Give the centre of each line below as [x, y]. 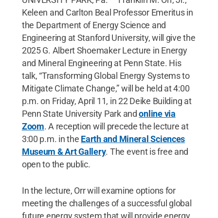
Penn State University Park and [80, 113]
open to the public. [56, 164]
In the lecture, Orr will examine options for [99, 190]
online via [157, 113]
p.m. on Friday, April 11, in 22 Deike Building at [107, 101]
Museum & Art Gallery [64, 151]
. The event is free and [147, 151]
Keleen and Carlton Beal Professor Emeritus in [107, 12]
